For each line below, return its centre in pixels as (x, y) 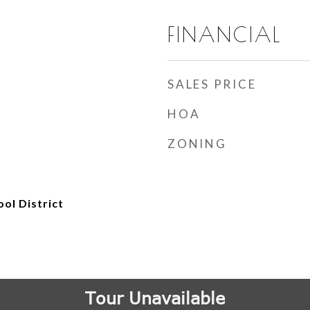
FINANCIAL (225, 35)
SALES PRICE (212, 84)
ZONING (197, 144)
